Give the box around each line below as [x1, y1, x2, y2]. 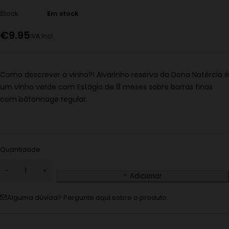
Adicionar [130, 171, 162, 181]
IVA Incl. [30, 32, 54, 41]
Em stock [47, 9, 79, 19]
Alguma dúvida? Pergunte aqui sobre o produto [7, 193, 167, 203]
